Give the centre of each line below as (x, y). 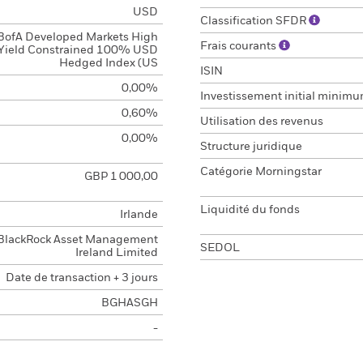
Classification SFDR (254, 21)
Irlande (139, 215)
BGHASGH (129, 303)
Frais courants (239, 46)
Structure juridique (251, 147)
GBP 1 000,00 (121, 177)
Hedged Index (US (108, 63)
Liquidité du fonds (250, 210)
